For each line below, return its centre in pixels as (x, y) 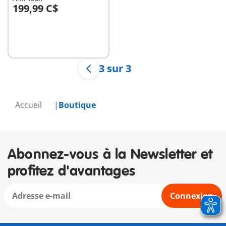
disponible (31, 43)
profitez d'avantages (71, 171)
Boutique (77, 105)
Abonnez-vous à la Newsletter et (110, 155)
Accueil (30, 105)
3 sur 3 (115, 68)
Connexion (192, 196)
